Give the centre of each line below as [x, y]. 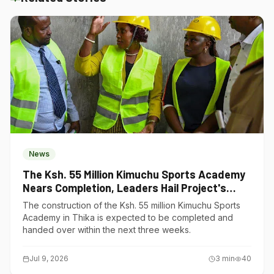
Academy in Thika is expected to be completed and [128, 217]
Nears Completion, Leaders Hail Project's [124, 188]
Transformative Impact [80, 201]
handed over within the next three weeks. [107, 230]
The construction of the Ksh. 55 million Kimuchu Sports [131, 205]
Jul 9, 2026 [49, 258]
